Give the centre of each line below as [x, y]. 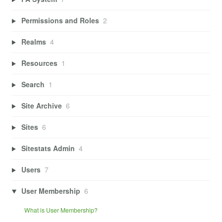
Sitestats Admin [48, 148]
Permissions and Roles [60, 21]
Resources [39, 63]
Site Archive [41, 106]
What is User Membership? [61, 210]
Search [33, 84]
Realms [33, 42]
